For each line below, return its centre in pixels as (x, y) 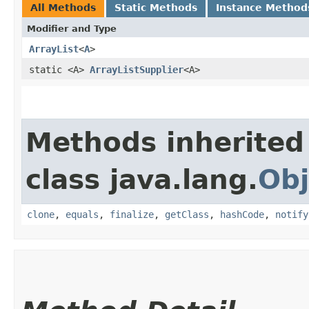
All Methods (63, 7)
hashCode (242, 214)
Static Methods (156, 7)
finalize (132, 214)
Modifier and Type (72, 28)
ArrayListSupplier (137, 69)
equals (82, 214)
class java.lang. (142, 179)
